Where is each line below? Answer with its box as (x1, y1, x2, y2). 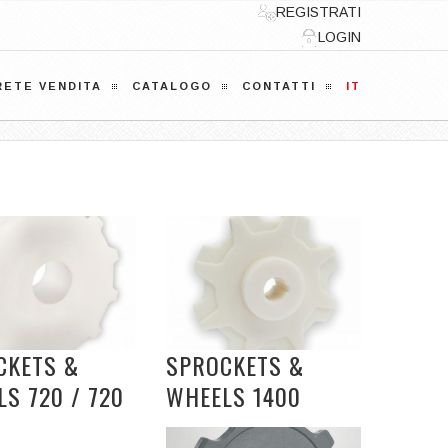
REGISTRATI (276, 4, 361, 20)
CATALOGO (132, 80, 212, 92)
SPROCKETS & (166, 347, 304, 384)
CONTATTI (242, 80, 316, 92)
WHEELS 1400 (166, 378, 301, 415)
